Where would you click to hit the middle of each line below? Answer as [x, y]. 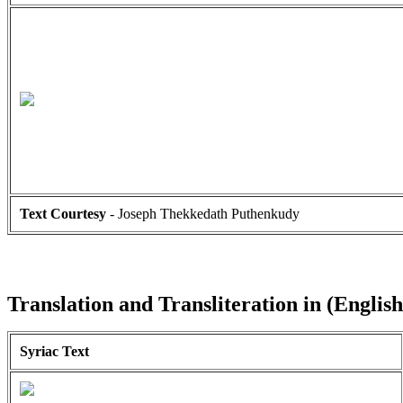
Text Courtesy [63, 213]
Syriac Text [54, 351]
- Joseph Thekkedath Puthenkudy [203, 213]
